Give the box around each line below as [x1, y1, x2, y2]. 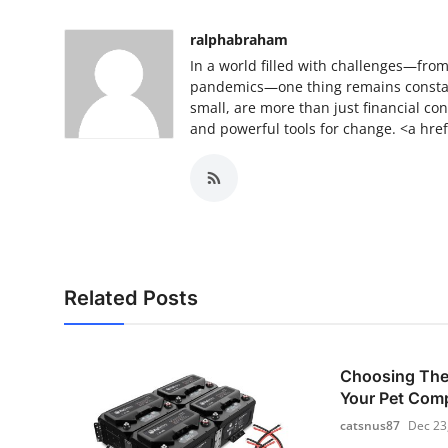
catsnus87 [339, 417, 400, 434]
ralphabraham [190, 30, 288, 49]
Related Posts [64, 286, 198, 310]
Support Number [15, 105, 142, 125]
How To [15, 56, 74, 76]
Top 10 [15, 7, 66, 27]
